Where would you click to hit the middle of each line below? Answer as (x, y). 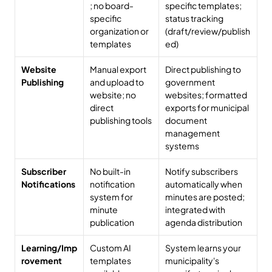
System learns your (203, 248)
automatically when (204, 184)
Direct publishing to (203, 69)
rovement (42, 260)
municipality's (192, 260)
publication (112, 222)
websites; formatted (206, 95)
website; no (113, 95)
